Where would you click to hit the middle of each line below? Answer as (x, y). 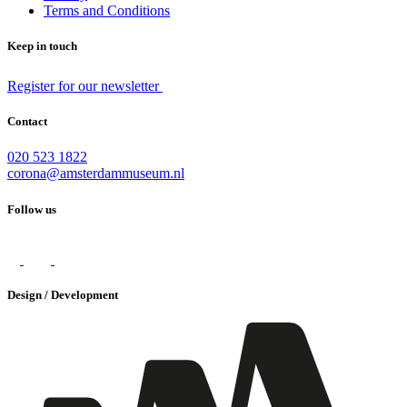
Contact (27, 122)
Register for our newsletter (85, 86)
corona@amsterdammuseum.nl (96, 174)
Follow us (32, 209)
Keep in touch (42, 45)
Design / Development (63, 294)
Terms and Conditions (107, 10)
